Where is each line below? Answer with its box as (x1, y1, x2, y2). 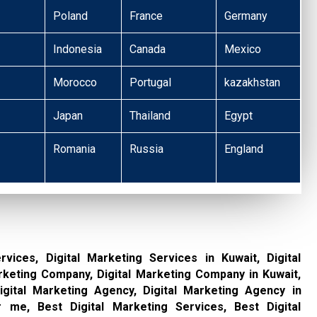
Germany (224, 8, 268, 23)
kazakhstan (224, 75, 281, 89)
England (224, 142, 264, 156)
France (129, 8, 163, 23)
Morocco (53, 75, 98, 89)
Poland (53, 8, 88, 23)
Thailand (129, 108, 171, 122)
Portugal (129, 75, 172, 89)
